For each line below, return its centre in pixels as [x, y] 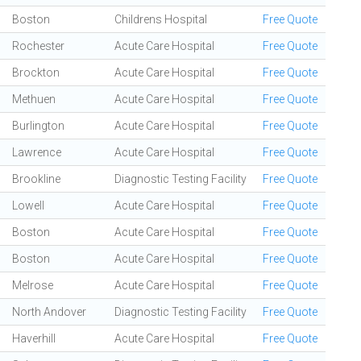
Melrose [33, 285]
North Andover [49, 312]
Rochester [38, 46]
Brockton [36, 73]
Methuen [34, 99]
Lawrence [37, 152]
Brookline [36, 179]
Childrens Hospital [161, 19]
